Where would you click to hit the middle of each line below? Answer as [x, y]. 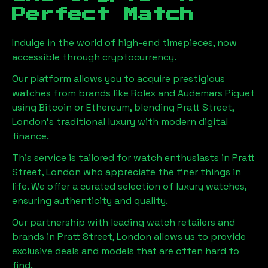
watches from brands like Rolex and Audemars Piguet [133, 93]
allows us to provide [200, 237]
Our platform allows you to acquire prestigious [118, 79]
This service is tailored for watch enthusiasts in [122, 158]
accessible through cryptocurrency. [94, 57]
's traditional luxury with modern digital [137, 122]
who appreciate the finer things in [161, 172]
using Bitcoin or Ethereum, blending [93, 107]
